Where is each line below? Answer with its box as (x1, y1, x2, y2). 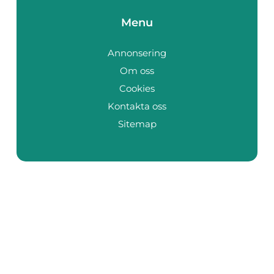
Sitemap (117, 117, 157, 130)
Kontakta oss (108, 100, 166, 112)
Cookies (119, 82, 155, 94)
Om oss (120, 64, 154, 76)
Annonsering (108, 46, 166, 59)
